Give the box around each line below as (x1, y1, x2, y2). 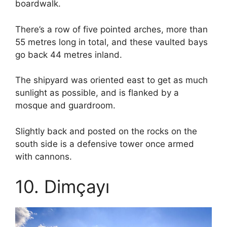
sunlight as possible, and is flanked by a (15, 88, 179, 98)
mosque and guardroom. (15, 100, 116, 111)
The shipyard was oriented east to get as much (15, 75, 208, 86)
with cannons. (15, 151, 72, 162)
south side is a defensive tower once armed (15, 138, 194, 149)
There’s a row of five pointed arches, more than (15, 24, 208, 34)
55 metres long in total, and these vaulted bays (15, 36, 208, 47)
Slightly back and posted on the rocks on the (15, 126, 197, 136)
